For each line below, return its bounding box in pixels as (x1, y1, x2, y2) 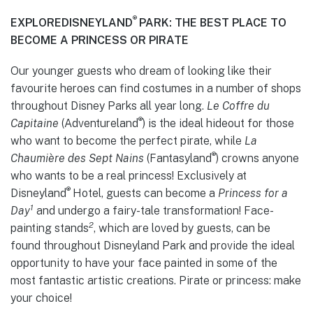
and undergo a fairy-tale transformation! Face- (34, 203, 274, 217)
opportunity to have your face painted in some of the (10, 256, 277, 270)
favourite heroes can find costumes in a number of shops (10, 81, 301, 95)
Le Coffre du (207, 99, 270, 112)
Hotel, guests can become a (73, 186, 218, 200)
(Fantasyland (144, 151, 212, 165)
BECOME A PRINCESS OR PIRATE (10, 33, 189, 47)
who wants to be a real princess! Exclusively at (10, 168, 247, 182)
